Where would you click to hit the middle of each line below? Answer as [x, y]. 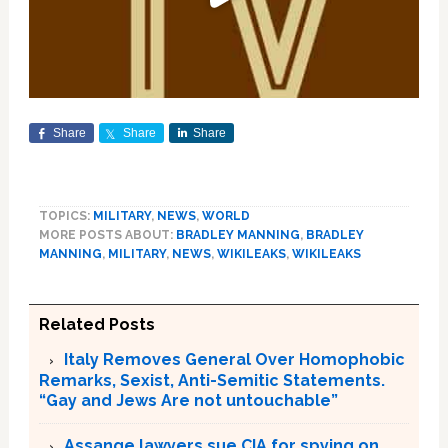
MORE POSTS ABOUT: [107, 234]
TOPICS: [65, 215]
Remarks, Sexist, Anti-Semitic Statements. [211, 380]
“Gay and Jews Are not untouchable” [188, 400]
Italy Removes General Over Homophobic [234, 359]
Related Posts [96, 324]
